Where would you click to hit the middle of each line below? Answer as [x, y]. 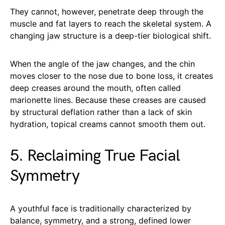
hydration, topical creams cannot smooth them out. [108, 124]
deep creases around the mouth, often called [95, 88]
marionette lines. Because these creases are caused [108, 100]
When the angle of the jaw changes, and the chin [102, 64]
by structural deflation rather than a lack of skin [101, 112]
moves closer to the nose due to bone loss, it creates [111, 76]
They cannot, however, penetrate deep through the [107, 12]
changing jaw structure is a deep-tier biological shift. [110, 36]
